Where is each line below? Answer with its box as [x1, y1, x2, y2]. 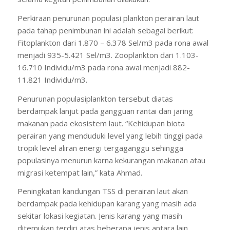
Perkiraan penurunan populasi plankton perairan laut [17, 12, 199, 23]
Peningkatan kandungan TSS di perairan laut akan [17, 186, 188, 197]
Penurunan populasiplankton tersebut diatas [17, 93, 173, 104]
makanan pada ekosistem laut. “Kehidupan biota [17, 118, 185, 128]
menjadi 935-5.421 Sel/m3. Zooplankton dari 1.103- [17, 49, 199, 60]
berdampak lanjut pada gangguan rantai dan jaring [17, 105, 193, 116]
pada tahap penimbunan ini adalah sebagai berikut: [17, 25, 194, 35]
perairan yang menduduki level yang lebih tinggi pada [17, 130, 203, 141]
